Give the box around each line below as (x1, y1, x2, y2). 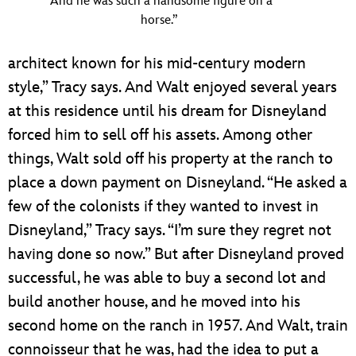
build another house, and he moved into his (8, 292, 300, 312)
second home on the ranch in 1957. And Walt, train (8, 316, 348, 336)
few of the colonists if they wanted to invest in (8, 197, 319, 217)
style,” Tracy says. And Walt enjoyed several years (8, 78, 337, 98)
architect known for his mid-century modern (8, 54, 306, 74)
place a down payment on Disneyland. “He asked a (8, 173, 347, 193)
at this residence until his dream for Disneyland (8, 102, 327, 122)
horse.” (140, 12, 178, 28)
